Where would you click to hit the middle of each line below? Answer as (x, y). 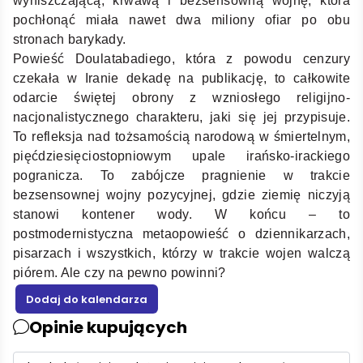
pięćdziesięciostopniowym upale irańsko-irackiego (181, 156)
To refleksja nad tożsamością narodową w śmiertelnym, (181, 136)
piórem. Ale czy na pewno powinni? (120, 272)
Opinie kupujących (108, 327)
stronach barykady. (70, 39)
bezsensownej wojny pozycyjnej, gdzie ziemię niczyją (181, 194)
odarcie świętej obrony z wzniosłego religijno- (181, 97)
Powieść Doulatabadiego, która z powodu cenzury (181, 58)
